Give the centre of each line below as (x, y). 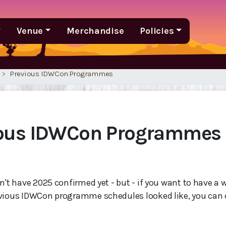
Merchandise (95, 31)
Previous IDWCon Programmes (62, 74)
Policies (157, 31)
